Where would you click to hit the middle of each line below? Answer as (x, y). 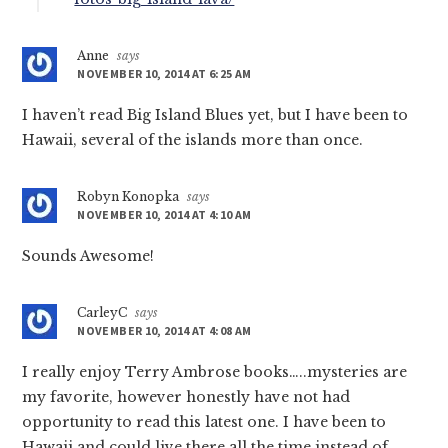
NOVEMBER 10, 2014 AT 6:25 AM (164, 74)
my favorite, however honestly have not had (186, 397)
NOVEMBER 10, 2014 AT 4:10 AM (164, 215)
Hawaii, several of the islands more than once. (193, 140)
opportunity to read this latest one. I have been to (204, 422)
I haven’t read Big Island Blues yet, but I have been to (215, 115)
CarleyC (102, 313)
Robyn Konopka (128, 197)
